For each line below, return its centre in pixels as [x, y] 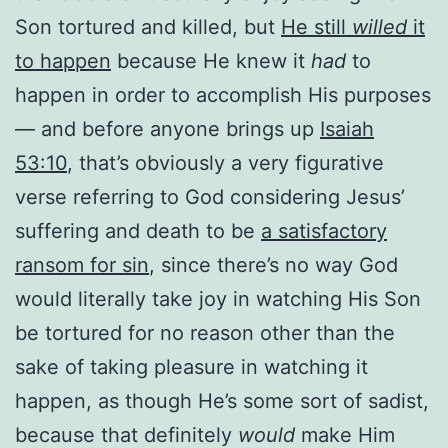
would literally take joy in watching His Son [218, 298]
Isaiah [347, 128]
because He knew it [211, 60]
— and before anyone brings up [167, 128]
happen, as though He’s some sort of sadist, [222, 400]
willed [379, 26]
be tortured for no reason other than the [205, 332]
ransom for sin [82, 264]
